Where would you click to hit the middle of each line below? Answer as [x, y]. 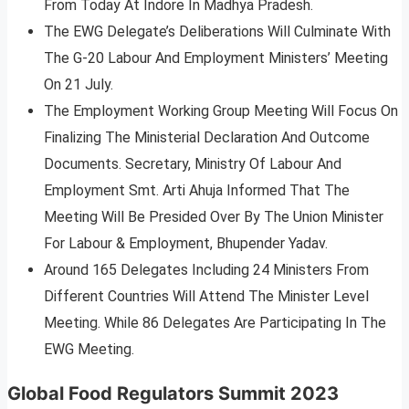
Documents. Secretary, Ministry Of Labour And [193, 164]
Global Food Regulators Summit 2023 [173, 394]
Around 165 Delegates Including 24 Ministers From [206, 270]
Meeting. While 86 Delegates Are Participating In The [215, 323]
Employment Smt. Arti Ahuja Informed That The [197, 191]
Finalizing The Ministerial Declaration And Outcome [207, 138]
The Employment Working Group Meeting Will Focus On [221, 111]
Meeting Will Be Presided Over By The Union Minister [214, 217]
